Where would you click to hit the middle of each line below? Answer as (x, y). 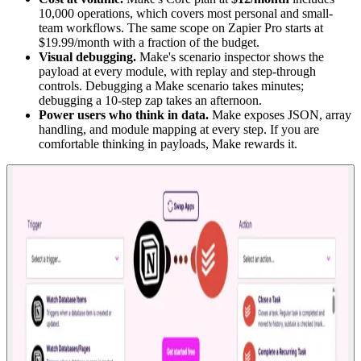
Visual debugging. (87, 56)
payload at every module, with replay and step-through (177, 71)
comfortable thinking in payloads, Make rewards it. (168, 143)
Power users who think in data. (124, 114)
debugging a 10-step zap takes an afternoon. (150, 100)
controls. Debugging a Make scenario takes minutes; (171, 85)
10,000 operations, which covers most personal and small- (186, 13)
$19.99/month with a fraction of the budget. (149, 42)
